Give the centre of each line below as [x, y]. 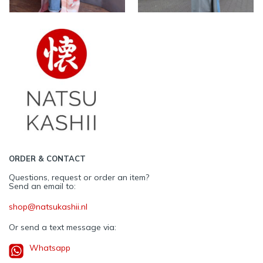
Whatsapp [50, 247]
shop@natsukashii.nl [48, 206]
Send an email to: [42, 186]
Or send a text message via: [63, 227]
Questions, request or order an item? [79, 177]
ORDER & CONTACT [47, 158]
